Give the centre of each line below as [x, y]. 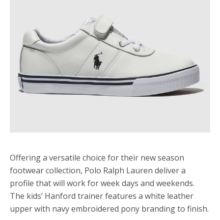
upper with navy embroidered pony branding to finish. [109, 209]
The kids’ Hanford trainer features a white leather [102, 196]
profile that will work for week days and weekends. [102, 183]
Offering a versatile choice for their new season [97, 158]
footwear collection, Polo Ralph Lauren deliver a [98, 170]
